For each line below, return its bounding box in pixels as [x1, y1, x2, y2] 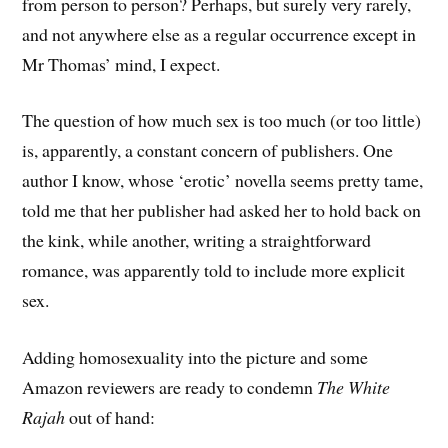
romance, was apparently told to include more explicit [22, 258, 406, 283]
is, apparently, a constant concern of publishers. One [22, 138, 394, 163]
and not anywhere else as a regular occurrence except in [22, 21, 417, 46]
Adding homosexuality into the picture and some [22, 345, 369, 370]
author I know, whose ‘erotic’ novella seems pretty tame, [22, 168, 424, 193]
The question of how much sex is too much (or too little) [22, 108, 422, 133]
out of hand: [65, 405, 156, 430]
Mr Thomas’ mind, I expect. [22, 51, 221, 76]
